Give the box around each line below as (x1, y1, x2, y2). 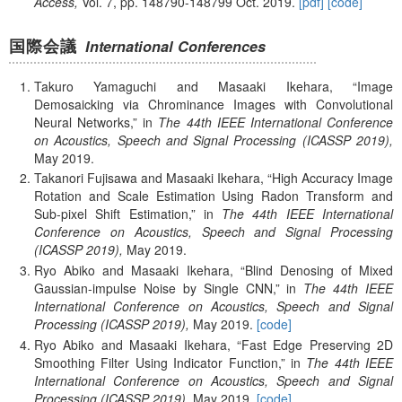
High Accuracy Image (272, 169, 393, 188)
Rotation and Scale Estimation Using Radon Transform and (34, 187, 393, 205)
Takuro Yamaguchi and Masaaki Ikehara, (34, 76, 333, 95)
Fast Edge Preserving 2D (240, 335, 393, 354)
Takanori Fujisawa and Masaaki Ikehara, (34, 169, 264, 188)
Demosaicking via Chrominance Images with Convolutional (34, 94, 393, 113)
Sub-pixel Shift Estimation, (34, 205, 191, 223)
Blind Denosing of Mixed (244, 261, 393, 280)
